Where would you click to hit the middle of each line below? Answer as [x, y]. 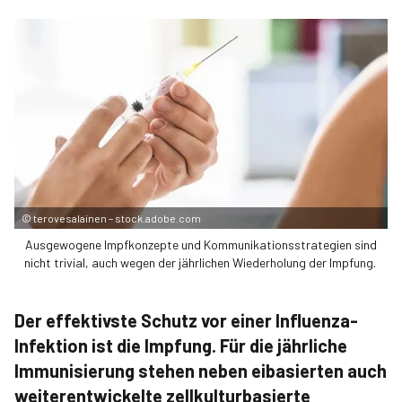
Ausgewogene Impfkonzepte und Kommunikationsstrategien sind [201, 245]
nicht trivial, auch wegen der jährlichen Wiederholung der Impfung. [201, 262]
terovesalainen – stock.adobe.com [117, 218]
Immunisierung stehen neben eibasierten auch [201, 371]
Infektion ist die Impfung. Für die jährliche [181, 345]
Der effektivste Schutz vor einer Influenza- [186, 320]
